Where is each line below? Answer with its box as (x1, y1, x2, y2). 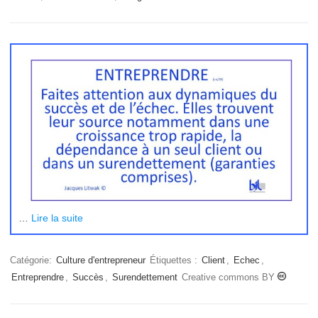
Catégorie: (10, 254, 55, 265)
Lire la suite (31, 212, 83, 224)
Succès (72, 271, 104, 283)
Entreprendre (11, 271, 64, 283)
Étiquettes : (150, 254, 200, 265)
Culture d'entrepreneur (56, 254, 146, 265)
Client (202, 254, 225, 265)
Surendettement (112, 271, 177, 283)
